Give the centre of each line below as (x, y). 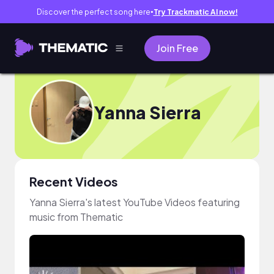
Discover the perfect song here (93, 12)
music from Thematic (76, 217)
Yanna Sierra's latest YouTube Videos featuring (135, 202)
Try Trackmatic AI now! (195, 12)
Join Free (177, 48)
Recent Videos (74, 181)
